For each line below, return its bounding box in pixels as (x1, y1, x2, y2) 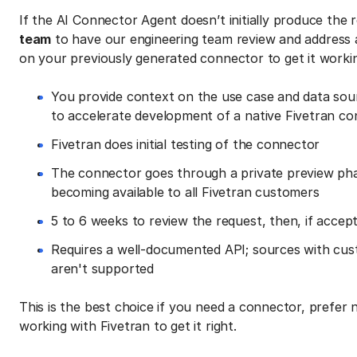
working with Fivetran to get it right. (19, 317, 237, 334)
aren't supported (51, 260, 154, 277)
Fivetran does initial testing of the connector (51, 135, 320, 152)
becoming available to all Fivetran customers (51, 183, 320, 200)
